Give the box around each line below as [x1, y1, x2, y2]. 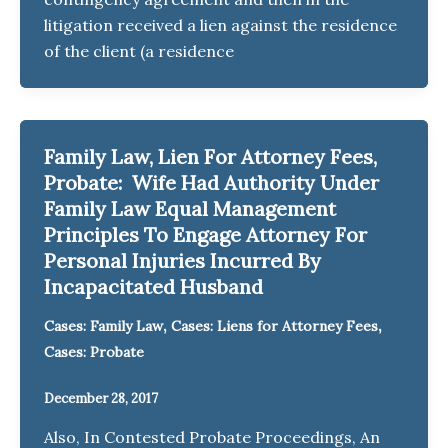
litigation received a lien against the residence [44, 15, 397, 36]
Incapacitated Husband [44, 274, 263, 300]
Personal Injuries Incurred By [44, 248, 321, 274]
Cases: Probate [44, 343, 144, 362]
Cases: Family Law [44, 317, 163, 336]
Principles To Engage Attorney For [44, 222, 367, 248]
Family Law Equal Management [44, 196, 336, 222]
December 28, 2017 [44, 390, 158, 408]
